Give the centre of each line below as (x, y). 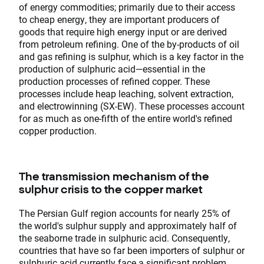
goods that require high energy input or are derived (123, 31)
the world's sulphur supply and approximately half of (128, 226)
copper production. (58, 130)
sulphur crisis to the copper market (110, 189)
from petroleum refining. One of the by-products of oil (129, 44)
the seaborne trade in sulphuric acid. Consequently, (124, 238)
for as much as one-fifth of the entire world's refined (126, 118)
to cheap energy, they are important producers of (119, 19)
